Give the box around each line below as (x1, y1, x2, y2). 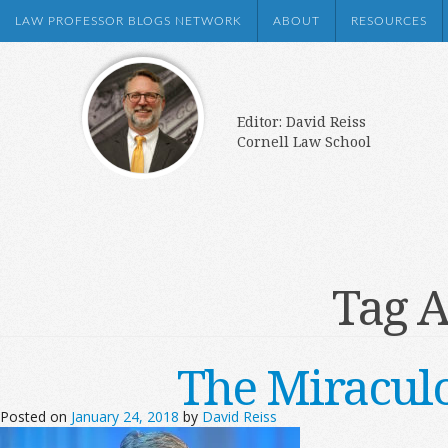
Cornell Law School (237, 132, 371, 151)
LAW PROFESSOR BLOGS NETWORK (15, 15, 242, 27)
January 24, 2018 (71, 407, 179, 426)
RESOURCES (351, 15, 427, 27)
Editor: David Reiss (237, 112, 366, 131)
